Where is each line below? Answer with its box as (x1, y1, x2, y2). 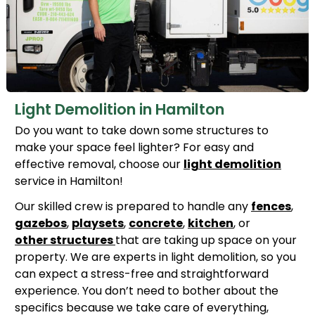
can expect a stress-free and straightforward (15, 266, 269, 283)
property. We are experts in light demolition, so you (15, 249, 296, 266)
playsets (72, 215, 124, 232)
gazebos (15, 215, 67, 232)
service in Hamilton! (15, 173, 123, 190)
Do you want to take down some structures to (15, 122, 269, 139)
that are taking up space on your (115, 232, 297, 249)
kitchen (188, 215, 233, 232)
